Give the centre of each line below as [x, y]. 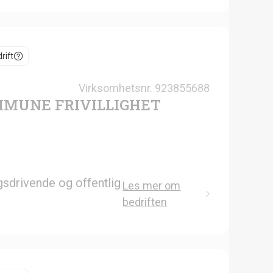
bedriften [145, 202]
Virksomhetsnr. [115, 88]
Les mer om [152, 185]
